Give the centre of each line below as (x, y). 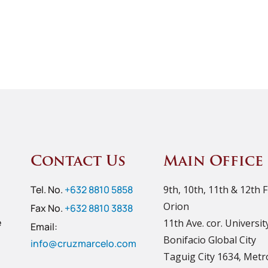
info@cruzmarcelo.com (84, 243)
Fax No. (48, 208)
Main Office (213, 162)
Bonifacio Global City (209, 240)
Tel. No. (48, 189)
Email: (44, 226)
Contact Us (78, 162)
